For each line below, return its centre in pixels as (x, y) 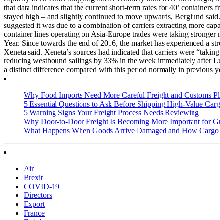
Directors (38, 195)
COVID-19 (41, 186)
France (34, 213)
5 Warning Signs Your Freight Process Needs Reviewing (111, 112)
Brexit (33, 177)
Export (34, 204)
